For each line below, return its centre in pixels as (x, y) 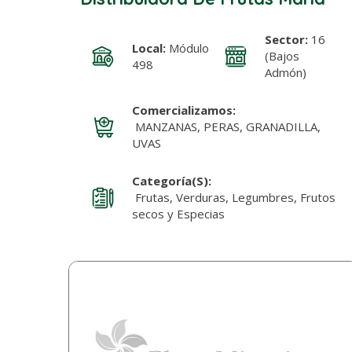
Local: (148, 48)
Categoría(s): (171, 181)
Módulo (187, 48)
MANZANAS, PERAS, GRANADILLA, (226, 127)
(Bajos (282, 56)
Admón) (286, 73)
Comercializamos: (183, 110)
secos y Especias (181, 214)
